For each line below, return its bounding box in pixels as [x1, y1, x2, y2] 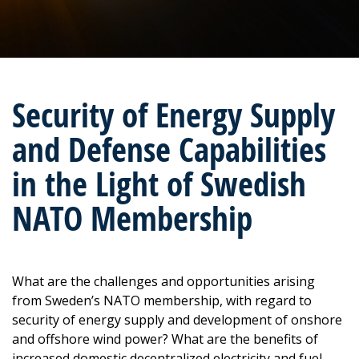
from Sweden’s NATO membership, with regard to [12, 292, 312, 309]
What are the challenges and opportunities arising [12, 272, 315, 290]
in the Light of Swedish [12, 161, 306, 207]
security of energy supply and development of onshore [12, 311, 342, 329]
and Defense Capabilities [12, 127, 326, 172]
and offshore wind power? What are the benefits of [12, 330, 318, 348]
